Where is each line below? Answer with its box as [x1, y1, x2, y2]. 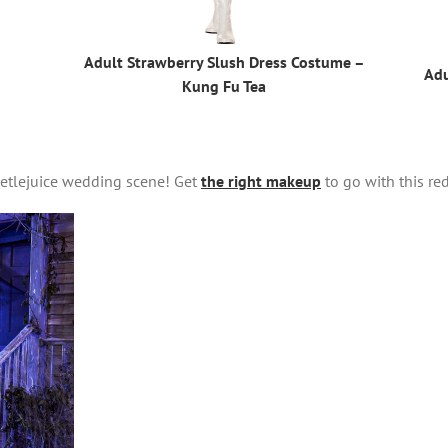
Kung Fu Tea [182, 75, 266, 96]
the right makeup [201, 171, 321, 192]
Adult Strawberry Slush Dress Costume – [83, 51, 365, 72]
